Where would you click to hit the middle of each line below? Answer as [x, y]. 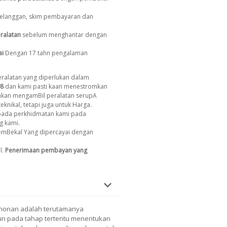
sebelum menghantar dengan [65, 35]
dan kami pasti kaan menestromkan [55, 87]
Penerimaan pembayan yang [46, 150]
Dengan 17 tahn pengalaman [46, 53]
